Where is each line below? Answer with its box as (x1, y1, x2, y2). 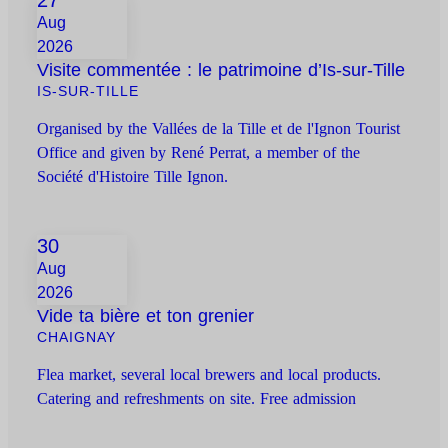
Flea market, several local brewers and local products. (37, 366, 382, 384)
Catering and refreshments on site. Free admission (37, 390, 357, 408)
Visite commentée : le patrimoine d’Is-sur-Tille (37, 60, 406, 81)
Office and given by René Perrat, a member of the (37, 144, 361, 162)
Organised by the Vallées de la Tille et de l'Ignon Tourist (37, 120, 401, 138)
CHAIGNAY (37, 329, 117, 346)
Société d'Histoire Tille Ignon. (37, 168, 229, 186)
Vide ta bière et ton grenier (37, 306, 255, 327)
